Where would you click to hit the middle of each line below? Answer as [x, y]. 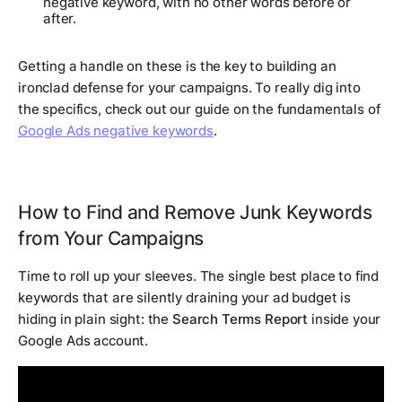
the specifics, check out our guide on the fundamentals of [199, 109]
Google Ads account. [83, 340]
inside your [345, 319]
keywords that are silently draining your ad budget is [185, 297]
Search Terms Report [240, 319]
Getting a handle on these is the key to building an [177, 66]
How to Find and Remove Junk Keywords [195, 211]
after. [60, 18]
